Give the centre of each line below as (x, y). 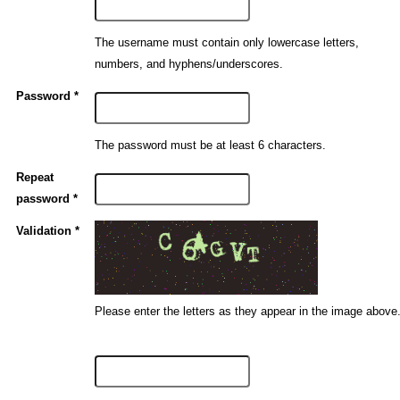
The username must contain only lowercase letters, (227, 43)
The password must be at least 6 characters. (211, 146)
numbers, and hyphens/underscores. (189, 64)
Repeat (35, 178)
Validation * (48, 232)
